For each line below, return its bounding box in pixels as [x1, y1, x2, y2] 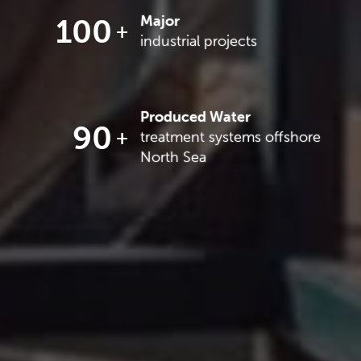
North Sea [140, 148, 206, 166]
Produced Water [140, 108, 251, 126]
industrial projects [140, 32, 257, 50]
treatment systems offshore [140, 128, 321, 146]
